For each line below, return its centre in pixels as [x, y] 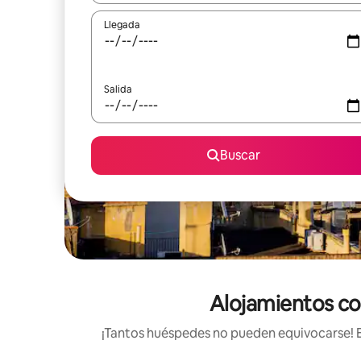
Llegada [122, 25]
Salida [118, 89]
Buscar [240, 155]
